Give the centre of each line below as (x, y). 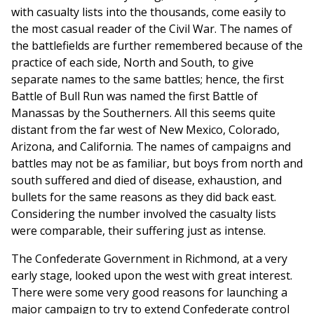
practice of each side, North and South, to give (132, 63)
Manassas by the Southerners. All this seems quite (143, 113)
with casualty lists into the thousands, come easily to (149, 12)
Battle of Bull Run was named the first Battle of (135, 96)
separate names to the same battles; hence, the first (148, 80)
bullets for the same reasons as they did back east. (144, 197)
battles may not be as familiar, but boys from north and (157, 164)
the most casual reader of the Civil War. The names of (152, 29)
